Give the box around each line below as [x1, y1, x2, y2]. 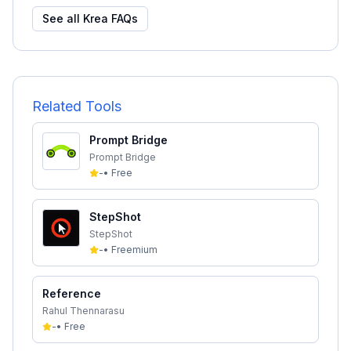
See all [42, 12, 83, 25]
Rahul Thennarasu [42, 305, 125, 317]
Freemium [111, 244, 157, 255]
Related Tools [32, 98, 121, 114]
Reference [42, 287, 101, 300]
